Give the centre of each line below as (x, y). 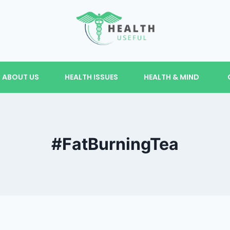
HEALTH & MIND (171, 77)
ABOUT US (20, 77)
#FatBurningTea (115, 144)
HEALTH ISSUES (91, 77)
